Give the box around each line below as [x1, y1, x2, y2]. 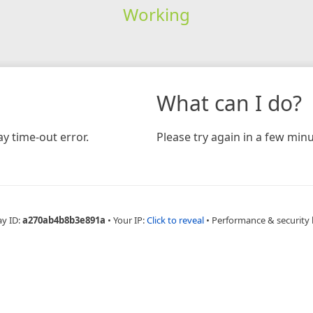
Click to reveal [146, 213, 204, 226]
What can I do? [156, 88, 302, 117]
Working [122, 2, 190, 26]
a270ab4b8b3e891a [22, 213, 105, 226]
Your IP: [112, 213, 147, 226]
